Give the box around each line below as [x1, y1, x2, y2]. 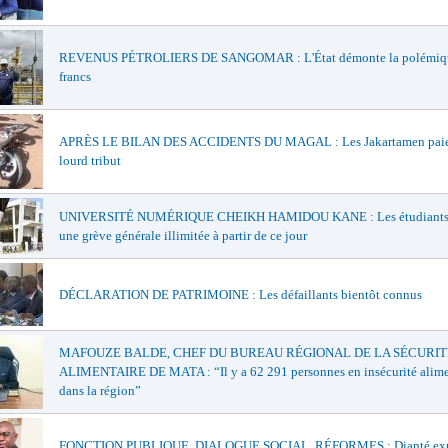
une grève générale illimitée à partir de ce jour [59, 228, 307, 243]
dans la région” [59, 383, 141, 398]
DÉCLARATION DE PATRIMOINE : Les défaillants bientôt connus [59, 287, 422, 302]
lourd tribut [59, 153, 121, 168]
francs [59, 69, 91, 84]
